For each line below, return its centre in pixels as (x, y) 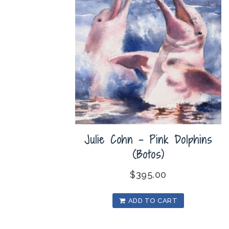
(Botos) (148, 154)
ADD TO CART (153, 200)
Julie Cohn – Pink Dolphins (148, 140)
